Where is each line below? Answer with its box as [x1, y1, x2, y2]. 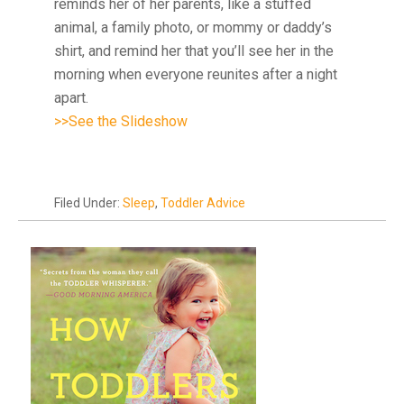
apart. [54, 89, 88, 106]
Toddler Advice [161, 196, 245, 210]
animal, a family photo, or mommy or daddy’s [54, 19, 332, 36]
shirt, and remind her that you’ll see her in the [54, 42, 334, 60]
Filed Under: [54, 196, 123, 210]
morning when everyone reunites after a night [54, 66, 337, 83]
